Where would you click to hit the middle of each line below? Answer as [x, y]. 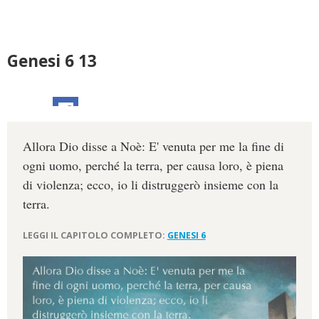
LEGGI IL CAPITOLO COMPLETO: [95, 235]
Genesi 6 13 [52, 61]
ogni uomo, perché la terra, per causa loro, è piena [153, 166]
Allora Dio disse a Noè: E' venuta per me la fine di [153, 146]
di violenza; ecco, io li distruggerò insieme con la [150, 185]
